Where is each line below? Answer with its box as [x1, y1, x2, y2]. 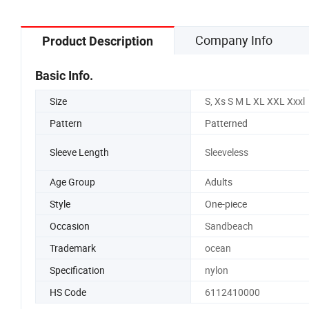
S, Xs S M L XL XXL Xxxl [204, 94, 305, 108]
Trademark [50, 241, 96, 255]
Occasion [50, 219, 90, 232]
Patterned [204, 116, 248, 130]
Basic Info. [35, 68, 93, 83]
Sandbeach [204, 219, 253, 232]
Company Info [195, 31, 272, 48]
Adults [204, 175, 232, 188]
